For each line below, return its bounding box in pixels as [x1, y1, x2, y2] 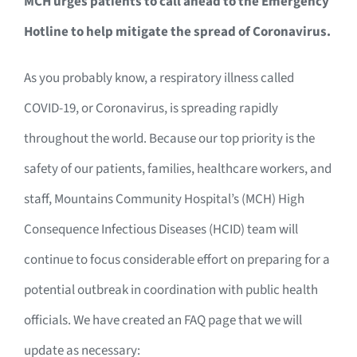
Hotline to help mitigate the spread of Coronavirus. [24, 22, 331, 42]
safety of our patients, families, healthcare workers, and [24, 159, 331, 179]
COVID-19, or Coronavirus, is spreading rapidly [24, 99, 278, 119]
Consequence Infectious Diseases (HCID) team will [24, 220, 298, 240]
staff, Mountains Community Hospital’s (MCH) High [24, 190, 304, 210]
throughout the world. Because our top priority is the [24, 129, 315, 149]
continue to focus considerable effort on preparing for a [24, 250, 330, 270]
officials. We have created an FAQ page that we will [24, 311, 302, 331]
